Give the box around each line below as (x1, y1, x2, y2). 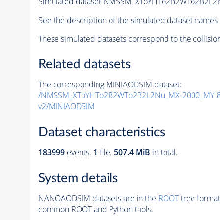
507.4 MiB (113, 147, 150, 158)
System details (38, 171, 118, 185)
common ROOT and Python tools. (38, 203, 153, 215)
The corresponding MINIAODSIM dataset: (38, 79, 182, 90)
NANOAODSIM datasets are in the (38, 192, 158, 204)
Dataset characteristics (38, 126, 165, 138)
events (66, 147, 89, 158)
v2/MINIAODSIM (38, 101, 95, 112)
